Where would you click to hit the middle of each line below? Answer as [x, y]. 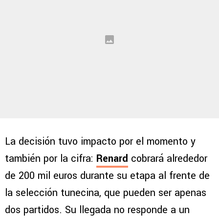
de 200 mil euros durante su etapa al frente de [107, 176]
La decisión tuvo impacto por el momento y [100, 142]
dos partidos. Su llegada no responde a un [97, 210]
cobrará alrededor [169, 159]
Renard [112, 159]
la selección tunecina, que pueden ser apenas [106, 193]
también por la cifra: [51, 159]
